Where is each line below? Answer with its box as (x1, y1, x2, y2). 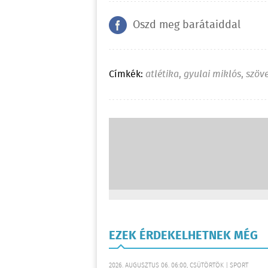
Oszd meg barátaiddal (133, 17, 240, 33)
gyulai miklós (184, 67, 241, 82)
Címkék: (109, 67, 143, 82)
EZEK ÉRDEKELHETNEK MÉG (109, 227, 258, 245)
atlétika (145, 67, 179, 82)
